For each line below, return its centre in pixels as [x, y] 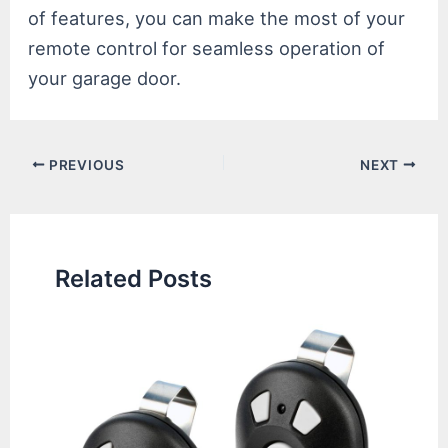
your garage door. [105, 77]
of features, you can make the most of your [217, 17]
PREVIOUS [85, 164]
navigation [53, 191]
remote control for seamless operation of [207, 47]
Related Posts [134, 278]
